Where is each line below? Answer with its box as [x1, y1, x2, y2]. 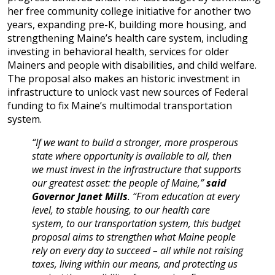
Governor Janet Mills [32, 190, 128, 203]
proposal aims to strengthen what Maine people [32, 230, 236, 244]
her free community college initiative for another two [7, 4, 251, 18]
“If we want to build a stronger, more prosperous [32, 136, 238, 149]
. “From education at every [128, 190, 239, 203]
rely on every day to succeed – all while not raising [32, 244, 243, 257]
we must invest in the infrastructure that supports [32, 163, 241, 176]
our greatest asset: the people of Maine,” [32, 176, 206, 190]
